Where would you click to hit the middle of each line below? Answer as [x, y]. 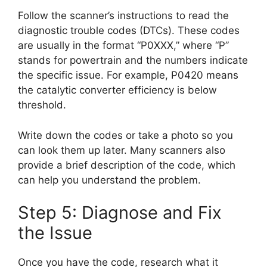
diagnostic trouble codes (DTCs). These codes [129, 31]
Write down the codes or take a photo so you [125, 135]
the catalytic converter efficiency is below [117, 90]
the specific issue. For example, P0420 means [128, 75]
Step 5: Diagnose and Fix [120, 213]
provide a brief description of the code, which [127, 165]
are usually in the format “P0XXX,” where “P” [123, 46]
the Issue [55, 233]
